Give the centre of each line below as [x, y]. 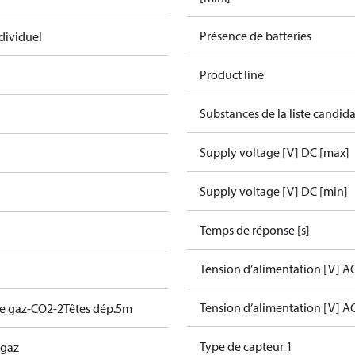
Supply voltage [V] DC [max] [275, 152]
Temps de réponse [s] [255, 230]
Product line [232, 74]
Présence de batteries [256, 36]
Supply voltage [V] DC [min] [274, 191]
